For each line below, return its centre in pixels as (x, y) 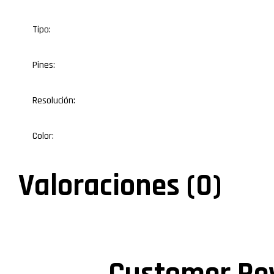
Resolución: (54, 100)
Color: (43, 136)
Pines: (43, 65)
